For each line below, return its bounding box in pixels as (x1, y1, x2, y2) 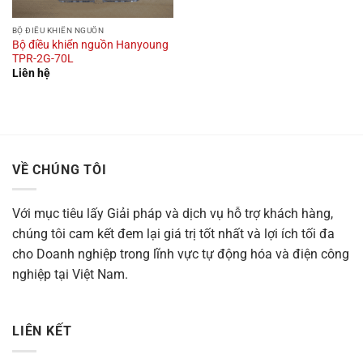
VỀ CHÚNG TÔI (12, 161, 107, 177)
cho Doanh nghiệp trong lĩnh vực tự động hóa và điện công (12, 246, 349, 263)
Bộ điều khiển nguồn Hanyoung (11, 37, 169, 51)
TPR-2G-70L (11, 51, 74, 65)
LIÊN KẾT (12, 323, 72, 340)
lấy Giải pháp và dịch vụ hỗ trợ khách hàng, (87, 206, 333, 222)
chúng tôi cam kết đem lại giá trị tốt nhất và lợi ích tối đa (12, 226, 335, 242)
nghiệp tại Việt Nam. (12, 267, 128, 283)
